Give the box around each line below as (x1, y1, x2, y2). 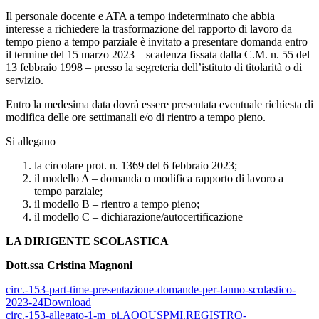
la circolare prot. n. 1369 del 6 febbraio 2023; (34, 159, 237, 172)
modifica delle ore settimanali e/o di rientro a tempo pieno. (6, 111, 266, 124)
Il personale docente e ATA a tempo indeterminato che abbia (6, 10, 275, 23)
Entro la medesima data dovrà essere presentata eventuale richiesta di (6, 98, 313, 111)
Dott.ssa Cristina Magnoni (6, 259, 132, 272)
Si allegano (6, 135, 56, 148)
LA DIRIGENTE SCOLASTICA (6, 235, 169, 248)
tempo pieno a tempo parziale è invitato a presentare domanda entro (6, 36, 308, 48)
